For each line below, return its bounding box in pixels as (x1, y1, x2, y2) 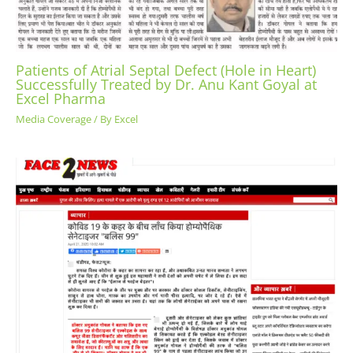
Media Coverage (16, 111, 91, 126)
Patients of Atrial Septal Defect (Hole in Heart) (16, 61, 316, 80)
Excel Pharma (16, 89, 106, 109)
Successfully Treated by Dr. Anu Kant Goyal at (16, 75, 317, 95)
